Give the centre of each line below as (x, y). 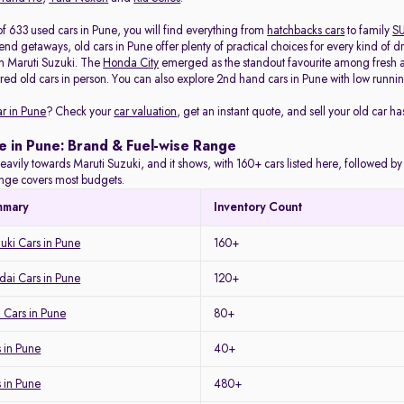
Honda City (131, 63)
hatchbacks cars (306, 31)
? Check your (80, 112)
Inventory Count (258, 207)
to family (369, 31)
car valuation (146, 112)
